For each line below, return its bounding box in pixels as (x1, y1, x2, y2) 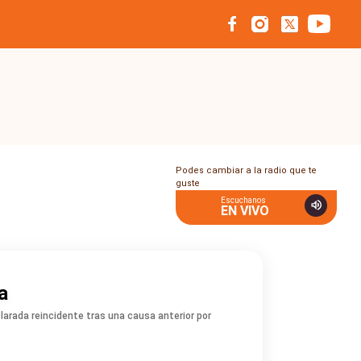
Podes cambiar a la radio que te (176, 165, 317, 176)
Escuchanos (221, 196, 266, 205)
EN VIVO (221, 203, 269, 218)
